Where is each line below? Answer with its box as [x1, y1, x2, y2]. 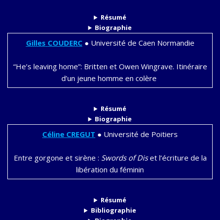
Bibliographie [90, 206, 136, 215]
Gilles [26, 38, 46, 48]
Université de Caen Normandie [88, 38, 194, 48]
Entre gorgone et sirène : [13, 153, 101, 163]
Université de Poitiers [102, 129, 178, 139]
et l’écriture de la [147, 153, 207, 163]
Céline [42, 129, 64, 139]
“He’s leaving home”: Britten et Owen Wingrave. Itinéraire [13, 61, 207, 72]
